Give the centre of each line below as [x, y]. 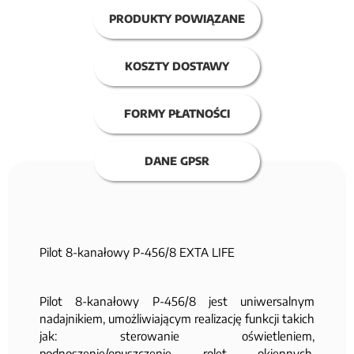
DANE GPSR [177, 160]
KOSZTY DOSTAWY [177, 66]
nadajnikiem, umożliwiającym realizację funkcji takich [177, 318]
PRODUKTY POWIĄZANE [177, 18]
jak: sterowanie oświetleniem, [177, 335]
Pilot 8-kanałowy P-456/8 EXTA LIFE [137, 252]
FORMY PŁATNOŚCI [177, 113]
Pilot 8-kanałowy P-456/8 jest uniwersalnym [177, 301]
